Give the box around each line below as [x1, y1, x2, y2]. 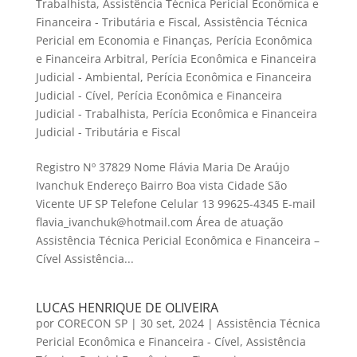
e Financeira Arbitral [35, 51, 145, 67]
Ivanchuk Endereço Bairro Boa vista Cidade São [35, 178, 287, 194]
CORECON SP [57, 316, 127, 331]
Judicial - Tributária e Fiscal [35, 124, 181, 140]
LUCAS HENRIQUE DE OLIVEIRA [35, 299, 218, 317]
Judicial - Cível [35, 88, 111, 104]
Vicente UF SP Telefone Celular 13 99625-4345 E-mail [35, 196, 316, 212]
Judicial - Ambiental [35, 69, 140, 85]
